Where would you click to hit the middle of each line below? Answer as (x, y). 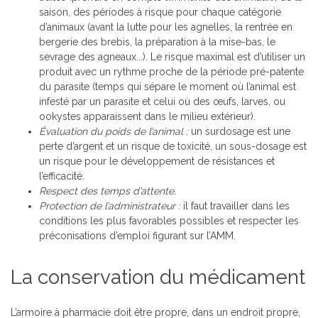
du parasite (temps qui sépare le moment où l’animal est (168, 87)
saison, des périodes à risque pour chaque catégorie (160, 12)
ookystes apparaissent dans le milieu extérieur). (147, 117)
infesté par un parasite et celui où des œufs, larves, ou (162, 102)
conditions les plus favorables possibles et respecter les (169, 221)
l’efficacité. (62, 176)
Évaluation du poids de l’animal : (114, 132)
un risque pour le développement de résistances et (157, 161)
